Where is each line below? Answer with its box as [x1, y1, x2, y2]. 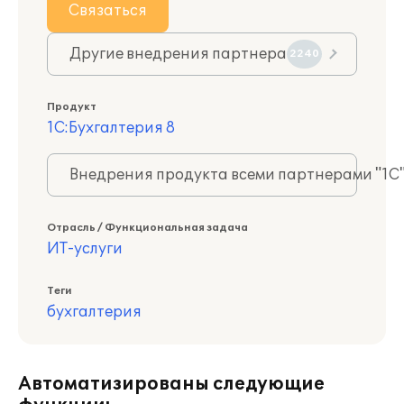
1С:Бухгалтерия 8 [47, 119, 175, 137]
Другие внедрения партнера [69, 45, 287, 63]
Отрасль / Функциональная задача [47, 222, 248, 234]
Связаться [69, 2, 147, 20]
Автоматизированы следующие [18, 373, 325, 395]
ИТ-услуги [47, 240, 123, 258]
